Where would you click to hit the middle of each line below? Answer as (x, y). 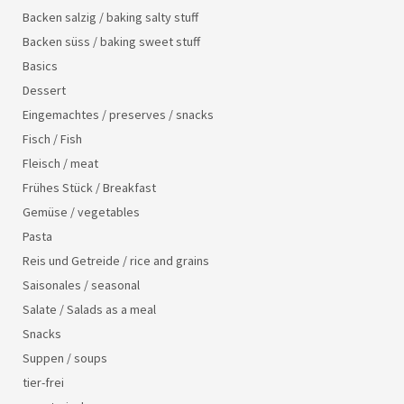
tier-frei (43, 382)
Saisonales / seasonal (81, 285)
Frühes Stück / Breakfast (89, 187)
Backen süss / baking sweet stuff (111, 41)
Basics (40, 65)
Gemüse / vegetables (81, 211)
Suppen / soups (65, 358)
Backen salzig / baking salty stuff (110, 17)
